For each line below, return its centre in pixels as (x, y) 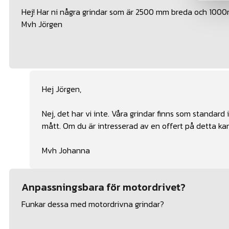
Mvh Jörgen (42, 24)
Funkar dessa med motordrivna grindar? (93, 204)
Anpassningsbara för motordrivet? (104, 187)
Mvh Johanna (66, 151)
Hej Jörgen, (63, 89)
